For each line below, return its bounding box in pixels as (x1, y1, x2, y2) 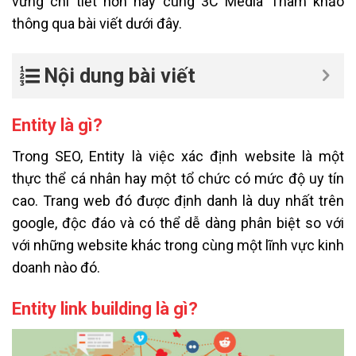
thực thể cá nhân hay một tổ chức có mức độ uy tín (12, 170, 344, 188)
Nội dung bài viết (44, 64, 195, 88)
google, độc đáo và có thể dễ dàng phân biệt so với (12, 215, 344, 232)
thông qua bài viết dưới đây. (12, 15, 182, 32)
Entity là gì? (12, 115, 103, 136)
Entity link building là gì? (12, 298, 198, 319)
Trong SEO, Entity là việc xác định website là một (12, 148, 344, 165)
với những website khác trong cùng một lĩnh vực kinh (12, 237, 344, 254)
